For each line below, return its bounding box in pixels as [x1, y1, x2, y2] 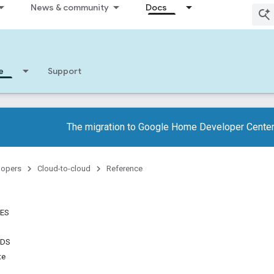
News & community [31, 2, 109, 13]
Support [48, 65, 81, 76]
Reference [106, 164, 143, 173]
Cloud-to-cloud [37, 164, 91, 173]
